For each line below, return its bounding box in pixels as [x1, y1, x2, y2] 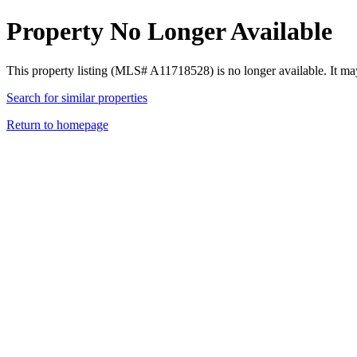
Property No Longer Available [6, 17, 332, 46]
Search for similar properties [6, 90, 147, 104]
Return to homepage [6, 117, 108, 131]
